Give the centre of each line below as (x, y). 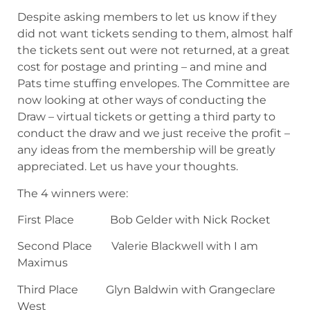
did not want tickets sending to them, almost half (155, 34)
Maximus (43, 263)
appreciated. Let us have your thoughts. (128, 167)
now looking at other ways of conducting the (142, 100)
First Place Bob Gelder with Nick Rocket (144, 220)
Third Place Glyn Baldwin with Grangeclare (146, 289)
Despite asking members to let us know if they (147, 17)
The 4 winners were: (73, 193)
